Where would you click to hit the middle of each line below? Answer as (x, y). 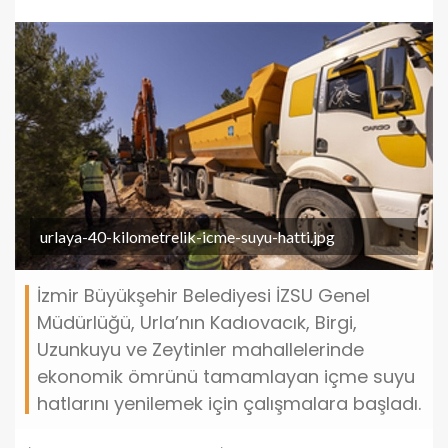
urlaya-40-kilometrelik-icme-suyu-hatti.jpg (187, 236)
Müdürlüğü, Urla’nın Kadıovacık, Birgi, (197, 322)
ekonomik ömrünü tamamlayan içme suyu (226, 376)
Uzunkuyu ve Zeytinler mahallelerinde (200, 349)
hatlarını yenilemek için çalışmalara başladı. (229, 403)
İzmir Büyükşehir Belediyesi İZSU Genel (203, 295)
